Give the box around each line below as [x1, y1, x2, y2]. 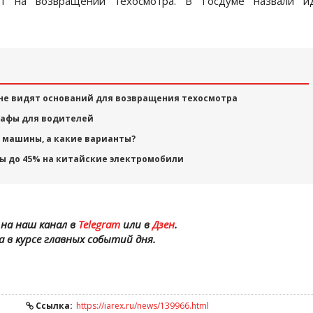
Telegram [78, 217, 120, 231]
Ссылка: [34, 300, 73, 312]
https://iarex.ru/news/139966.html [76, 300, 209, 312]
